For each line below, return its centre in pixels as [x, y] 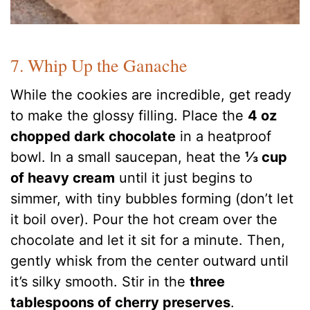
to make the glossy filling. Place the [129, 116]
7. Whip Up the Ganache [99, 65]
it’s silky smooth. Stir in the [100, 282]
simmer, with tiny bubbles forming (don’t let [152, 199]
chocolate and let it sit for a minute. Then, [148, 240]
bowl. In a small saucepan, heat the [128, 157]
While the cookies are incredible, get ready [151, 95]
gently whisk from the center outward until [150, 261]
